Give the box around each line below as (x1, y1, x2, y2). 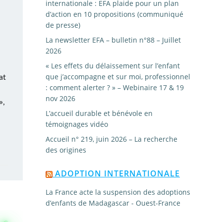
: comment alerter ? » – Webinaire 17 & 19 (46, 83, 184, 92)
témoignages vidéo (46, 119, 108, 129)
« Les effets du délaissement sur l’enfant (46, 61, 180, 70)
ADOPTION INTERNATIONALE (55, 168, 180, 179)
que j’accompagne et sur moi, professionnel (46, 72, 190, 81)
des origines (46, 145, 86, 155)
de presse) (46, 20, 80, 30)
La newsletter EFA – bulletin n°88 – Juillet (46, 35, 181, 45)
